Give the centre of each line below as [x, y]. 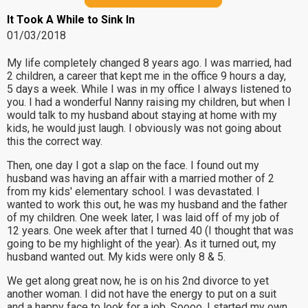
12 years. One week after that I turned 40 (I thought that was [150, 231]
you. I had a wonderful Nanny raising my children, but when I [149, 102]
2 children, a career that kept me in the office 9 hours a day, [146, 76]
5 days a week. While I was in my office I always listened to [149, 89]
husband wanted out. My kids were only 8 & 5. [116, 257]
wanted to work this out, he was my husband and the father [147, 205]
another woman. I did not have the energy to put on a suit [142, 294]
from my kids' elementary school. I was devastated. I [133, 191]
